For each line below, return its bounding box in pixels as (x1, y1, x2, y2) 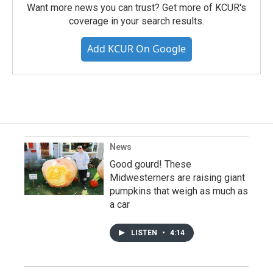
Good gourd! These (110, 158, 191, 171)
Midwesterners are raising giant (110, 172, 245, 184)
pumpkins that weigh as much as (110, 185, 248, 197)
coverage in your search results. (69, 15, 204, 27)
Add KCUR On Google (87, 42, 186, 56)
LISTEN (131, 229, 159, 238)
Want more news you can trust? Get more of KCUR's (27, 2, 246, 14)
